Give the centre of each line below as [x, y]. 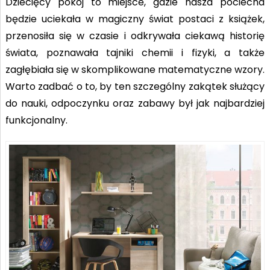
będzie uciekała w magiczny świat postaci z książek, [135, 19]
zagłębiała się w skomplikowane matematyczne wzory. [135, 69]
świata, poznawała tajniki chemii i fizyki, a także [135, 52]
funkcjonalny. [36, 120]
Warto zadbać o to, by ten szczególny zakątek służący [135, 86]
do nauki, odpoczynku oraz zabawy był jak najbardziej [135, 103]
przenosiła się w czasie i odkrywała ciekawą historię [135, 36]
